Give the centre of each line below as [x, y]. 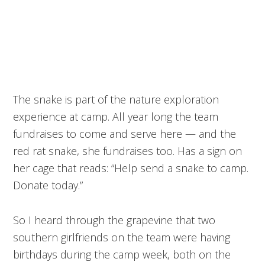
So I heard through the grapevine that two [114, 220]
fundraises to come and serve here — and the [125, 133]
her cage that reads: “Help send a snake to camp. [131, 168]
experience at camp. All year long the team [116, 116]
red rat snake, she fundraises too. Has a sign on [128, 151]
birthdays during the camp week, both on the [122, 254]
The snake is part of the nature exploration [116, 99]
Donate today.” [48, 185]
